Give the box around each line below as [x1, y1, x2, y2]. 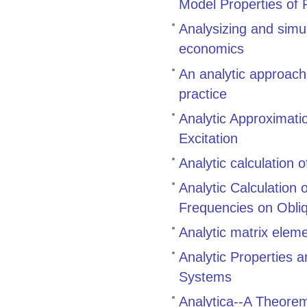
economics [179, 40, 244, 57]
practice [179, 85, 227, 101]
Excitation [179, 130, 238, 146]
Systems [179, 269, 232, 285]
